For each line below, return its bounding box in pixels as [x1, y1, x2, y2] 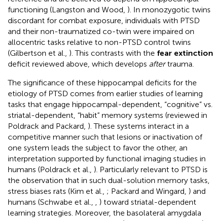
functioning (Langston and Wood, [8, 4, 127, 14]
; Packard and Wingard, [107, 186, 188, 196]
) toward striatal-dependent [99, 197, 196, 207]
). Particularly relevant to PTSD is [94, 164, 208, 174]
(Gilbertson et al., [8, 48, 69, 58]
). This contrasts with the [69, 48, 157, 58]
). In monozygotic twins [127, 4, 211, 14]
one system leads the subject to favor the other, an [8, 143, 187, 152]
